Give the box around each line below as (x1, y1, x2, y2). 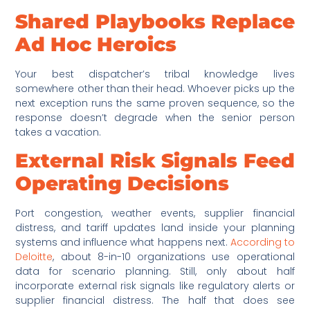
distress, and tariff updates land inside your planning (15, 221, 295, 235)
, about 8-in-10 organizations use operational (53, 250, 295, 264)
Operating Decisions (15, 172, 230, 196)
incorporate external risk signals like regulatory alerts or (15, 279, 295, 293)
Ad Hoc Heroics (15, 32, 177, 56)
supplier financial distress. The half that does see (15, 293, 295, 308)
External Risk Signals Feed (15, 149, 295, 173)
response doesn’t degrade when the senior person (15, 110, 295, 125)
